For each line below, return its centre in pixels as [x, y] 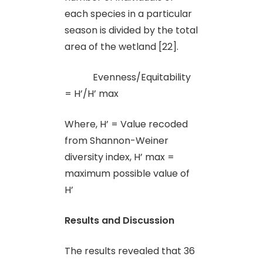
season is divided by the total [131, 30]
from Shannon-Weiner [117, 140]
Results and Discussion [119, 220]
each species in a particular [128, 14]
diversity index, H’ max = [119, 157]
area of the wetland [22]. [122, 46]
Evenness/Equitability [128, 77]
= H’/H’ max [92, 93]
